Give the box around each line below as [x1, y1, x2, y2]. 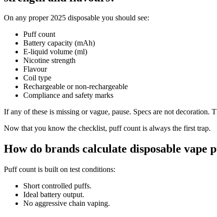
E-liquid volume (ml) [23, 47, 87, 56]
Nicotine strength [23, 56, 76, 65]
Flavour [23, 65, 47, 74]
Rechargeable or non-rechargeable [23, 82, 128, 91]
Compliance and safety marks [23, 91, 113, 100]
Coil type [23, 74, 51, 82]
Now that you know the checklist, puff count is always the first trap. [4, 124, 211, 133]
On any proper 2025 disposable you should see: [4, 14, 149, 22]
